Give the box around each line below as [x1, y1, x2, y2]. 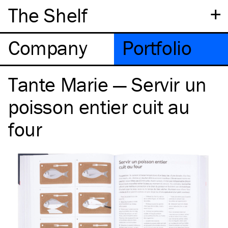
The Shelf [8, 3, 88, 27]
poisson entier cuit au [8, 94, 190, 119]
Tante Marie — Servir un [8, 72, 207, 97]
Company [8, 35, 88, 60]
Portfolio [122, 35, 192, 60]
